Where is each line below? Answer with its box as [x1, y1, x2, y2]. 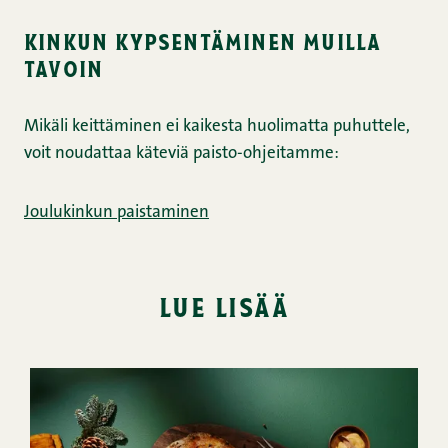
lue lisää [158, 288, 290, 324]
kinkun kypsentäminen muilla [24, 26, 381, 56]
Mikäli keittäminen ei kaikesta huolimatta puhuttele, [24, 118, 410, 136]
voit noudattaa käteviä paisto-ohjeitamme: [24, 145, 339, 163]
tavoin [24, 53, 104, 83]
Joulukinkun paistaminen [24, 204, 209, 222]
